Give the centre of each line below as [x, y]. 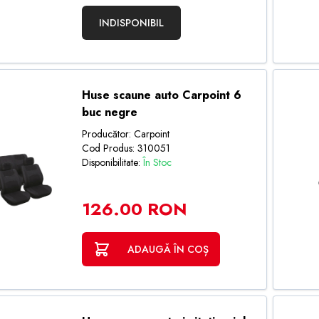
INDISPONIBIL [131, 23]
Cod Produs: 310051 [126, 148]
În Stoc [157, 162]
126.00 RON [134, 209]
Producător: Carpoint [125, 134]
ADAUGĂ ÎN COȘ [168, 249]
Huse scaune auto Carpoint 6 [161, 95]
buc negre [109, 112]
